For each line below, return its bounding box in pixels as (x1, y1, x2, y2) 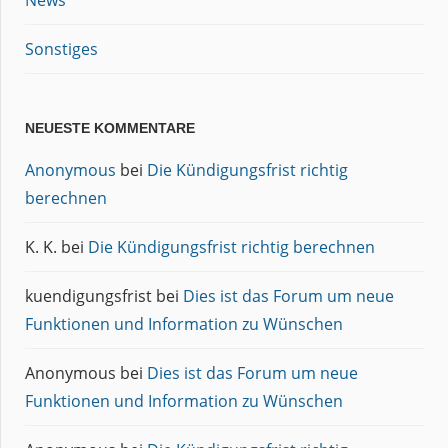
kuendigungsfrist (25, 284, 152, 307)
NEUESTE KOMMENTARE (25, 119, 195, 136)
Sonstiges (25, 37, 98, 60)
